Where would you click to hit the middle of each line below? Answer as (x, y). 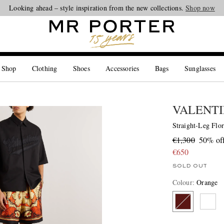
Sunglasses (200, 68)
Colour (182, 182)
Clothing (44, 68)
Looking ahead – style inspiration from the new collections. (97, 8)
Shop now (200, 8)
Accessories (122, 68)
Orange (207, 182)
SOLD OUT (189, 166)
